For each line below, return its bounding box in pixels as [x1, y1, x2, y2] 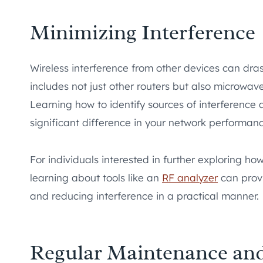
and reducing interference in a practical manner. [30, 190, 259, 203]
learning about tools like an [30, 171, 162, 184]
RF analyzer [162, 171, 218, 184]
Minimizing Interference [30, 19, 255, 46]
